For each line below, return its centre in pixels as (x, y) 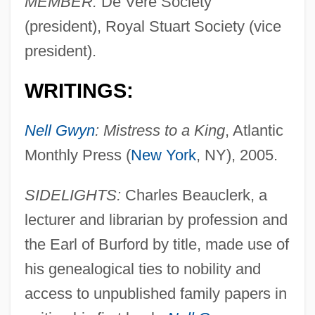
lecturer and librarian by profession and (156, 219)
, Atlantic (254, 130)
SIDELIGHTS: (72, 195)
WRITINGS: (79, 90)
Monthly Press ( (77, 155)
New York (163, 155)
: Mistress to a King (160, 130)
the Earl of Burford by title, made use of (156, 244)
